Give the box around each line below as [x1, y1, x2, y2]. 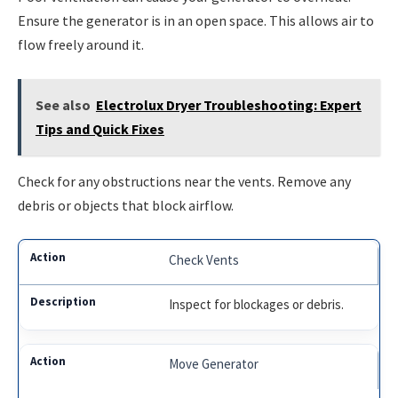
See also [35, 95, 91, 114]
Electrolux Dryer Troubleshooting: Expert [95, 95, 362, 114]
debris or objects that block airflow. [18, 195, 234, 214]
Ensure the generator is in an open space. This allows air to [18, 12, 374, 30]
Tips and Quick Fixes [35, 119, 164, 138]
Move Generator [169, 355, 259, 373]
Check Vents [169, 251, 240, 269]
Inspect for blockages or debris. [169, 296, 345, 314]
